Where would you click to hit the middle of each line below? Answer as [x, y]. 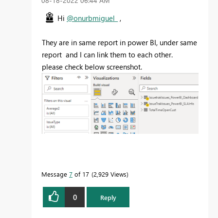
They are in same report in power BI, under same [119, 43]
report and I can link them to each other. [107, 55]
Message [55, 174]
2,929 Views [110, 174]
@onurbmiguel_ [92, 18]
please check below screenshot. [92, 67]
